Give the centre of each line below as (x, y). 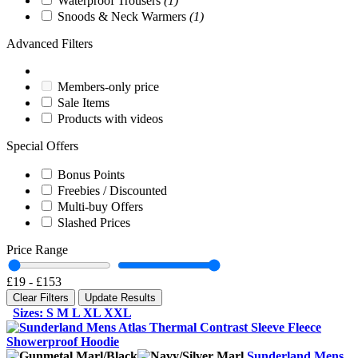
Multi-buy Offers (100, 206)
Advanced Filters (50, 43)
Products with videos (110, 118)
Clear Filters (41, 297)
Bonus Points (91, 174)
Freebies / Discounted (112, 190)
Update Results (120, 297)
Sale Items (84, 102)
